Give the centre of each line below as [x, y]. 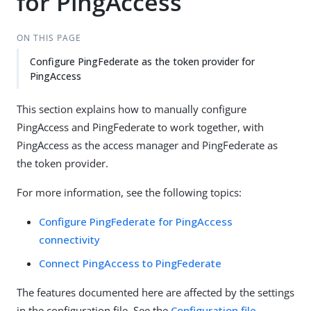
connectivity [69, 239]
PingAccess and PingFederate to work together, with [140, 127]
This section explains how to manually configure [132, 109]
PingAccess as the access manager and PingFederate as [147, 145]
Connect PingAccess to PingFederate [130, 263]
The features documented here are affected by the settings [155, 292]
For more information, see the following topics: [129, 192]
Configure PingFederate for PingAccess [136, 221]
